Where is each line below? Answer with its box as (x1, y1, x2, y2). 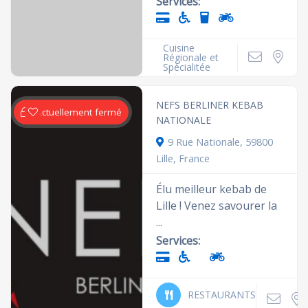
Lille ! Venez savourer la (156, 198, 278, 213)
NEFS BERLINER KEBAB (156, 98, 264, 111)
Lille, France (156, 151, 210, 165)
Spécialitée (163, 60, 211, 74)
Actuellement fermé (36, 106, 122, 118)
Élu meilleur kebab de (156, 181, 267, 197)
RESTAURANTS (188, 288, 256, 301)
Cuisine (163, 41, 195, 54)
